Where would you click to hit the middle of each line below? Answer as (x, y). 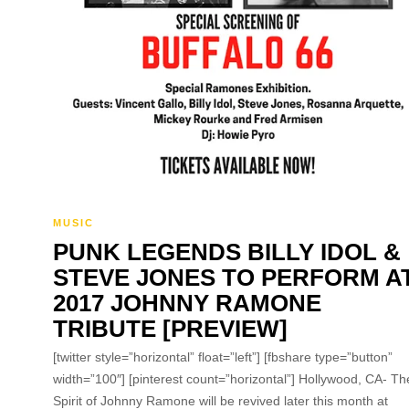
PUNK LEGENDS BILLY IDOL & (227, 252)
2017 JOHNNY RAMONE (187, 303)
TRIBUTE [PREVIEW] (170, 328)
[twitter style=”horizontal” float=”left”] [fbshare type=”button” (223, 357)
